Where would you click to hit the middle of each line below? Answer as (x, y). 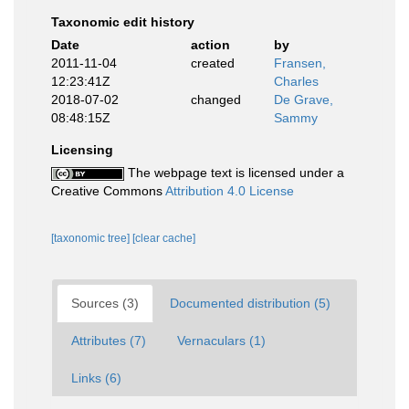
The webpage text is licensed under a (234, 172)
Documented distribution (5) (250, 303)
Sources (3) (105, 303)
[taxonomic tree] (92, 238)
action (210, 44)
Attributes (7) (109, 340)
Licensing (82, 149)
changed (215, 99)
